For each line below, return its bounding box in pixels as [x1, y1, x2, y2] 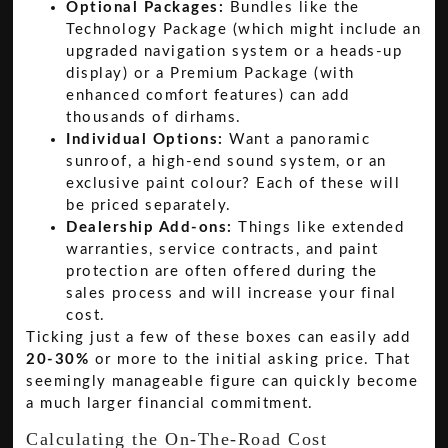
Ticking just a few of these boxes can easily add [26, 329, 411, 345]
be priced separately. [66, 197, 232, 213]
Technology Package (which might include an [66, 21, 422, 37]
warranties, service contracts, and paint [66, 241, 379, 257]
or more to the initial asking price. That [89, 351, 411, 367]
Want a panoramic [223, 131, 371, 147]
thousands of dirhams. [66, 109, 242, 125]
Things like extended [232, 219, 405, 235]
